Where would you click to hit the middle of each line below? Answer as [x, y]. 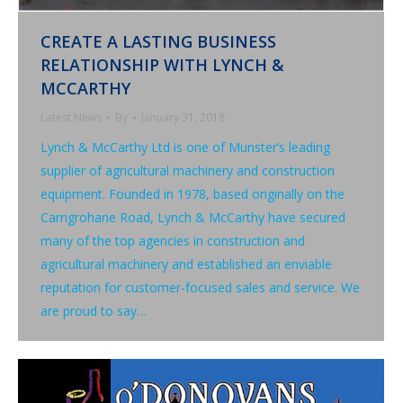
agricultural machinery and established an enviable [186, 264]
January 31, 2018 [183, 117]
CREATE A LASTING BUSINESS [158, 41]
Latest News [71, 117]
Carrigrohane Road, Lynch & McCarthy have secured [193, 217]
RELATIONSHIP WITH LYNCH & [162, 64]
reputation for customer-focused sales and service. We [200, 287]
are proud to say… [94, 310]
